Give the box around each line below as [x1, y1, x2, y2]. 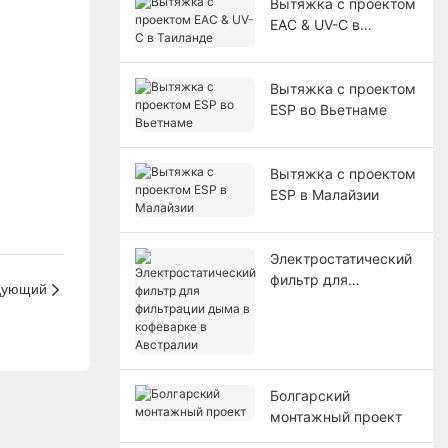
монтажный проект [269, 407, 402, 425]
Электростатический [269, 249, 412, 267]
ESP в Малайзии [269, 185, 379, 203]
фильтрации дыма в [269, 291, 407, 309]
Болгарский [269, 386, 350, 404]
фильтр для [269, 270, 348, 288]
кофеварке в [269, 312, 357, 330]
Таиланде [269, 36, 335, 54]
